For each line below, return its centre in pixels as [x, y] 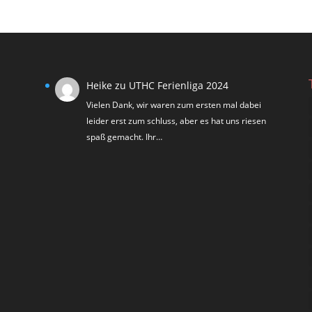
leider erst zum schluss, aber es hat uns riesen [176, 120]
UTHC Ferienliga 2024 [180, 86]
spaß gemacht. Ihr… [124, 136]
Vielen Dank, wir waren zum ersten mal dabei [174, 104]
